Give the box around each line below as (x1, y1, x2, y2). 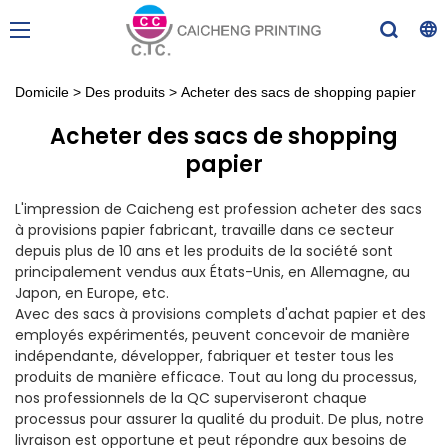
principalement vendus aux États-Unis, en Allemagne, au (15, 262, 410, 283)
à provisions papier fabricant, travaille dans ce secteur (15, 220, 394, 241)
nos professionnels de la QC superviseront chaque (15, 388, 367, 409)
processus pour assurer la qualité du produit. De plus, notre (15, 409, 424, 430)
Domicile (15, 84, 69, 101)
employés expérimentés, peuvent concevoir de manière (15, 325, 410, 346)
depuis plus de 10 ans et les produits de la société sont (15, 241, 393, 262)
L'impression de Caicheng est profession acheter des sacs (15, 199, 422, 220)
